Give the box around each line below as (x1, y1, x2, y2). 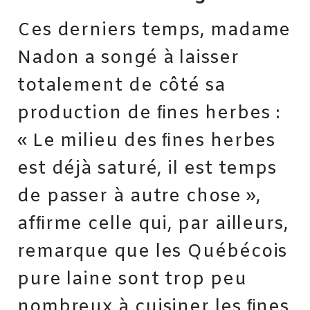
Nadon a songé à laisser (17, 46, 239, 71)
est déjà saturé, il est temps (17, 157, 277, 181)
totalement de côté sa (17, 74, 226, 98)
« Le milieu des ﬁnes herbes (17, 129, 276, 154)
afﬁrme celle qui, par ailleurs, (17, 212, 289, 237)
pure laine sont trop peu (17, 268, 247, 292)
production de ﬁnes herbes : (17, 102, 282, 126)
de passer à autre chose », (17, 185, 262, 209)
